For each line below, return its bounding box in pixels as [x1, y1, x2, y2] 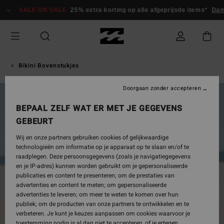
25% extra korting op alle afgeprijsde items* [65, 6, 203, 13]
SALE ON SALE [14, 6, 62, 13]
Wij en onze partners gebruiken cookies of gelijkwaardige [16, 133, 168, 142]
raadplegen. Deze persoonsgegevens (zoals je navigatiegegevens [16, 152, 190, 161]
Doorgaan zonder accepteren [123, 84, 201, 92]
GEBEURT [16, 115, 53, 127]
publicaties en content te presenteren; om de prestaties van [16, 171, 174, 180]
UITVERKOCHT [12, 92, 54, 101]
